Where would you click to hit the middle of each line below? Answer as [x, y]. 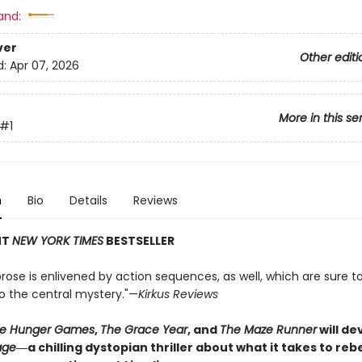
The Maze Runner [268, 330]
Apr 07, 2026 [44, 66]
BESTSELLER [139, 241]
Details [88, 200]
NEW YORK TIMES [57, 241]
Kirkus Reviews [178, 294]
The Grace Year [143, 330]
